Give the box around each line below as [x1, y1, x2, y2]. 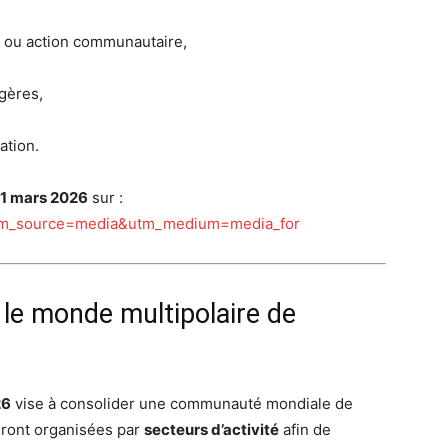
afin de [279, 420, 331, 439]
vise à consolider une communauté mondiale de [11, 394, 353, 413]
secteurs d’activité [144, 420, 279, 439]
